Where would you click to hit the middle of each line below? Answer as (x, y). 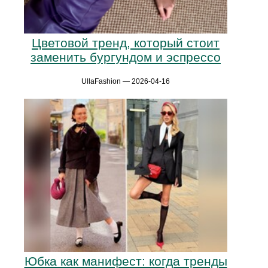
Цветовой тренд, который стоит (126, 43)
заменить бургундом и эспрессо (126, 57)
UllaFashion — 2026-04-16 (126, 82)
